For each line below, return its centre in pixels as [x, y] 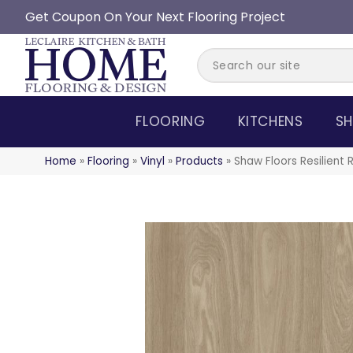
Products [199, 161]
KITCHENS [270, 121]
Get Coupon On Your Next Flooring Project [155, 17]
